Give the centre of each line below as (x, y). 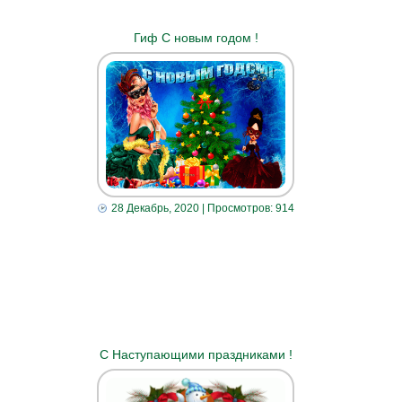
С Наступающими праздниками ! (196, 354)
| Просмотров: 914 (246, 209)
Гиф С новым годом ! (196, 37)
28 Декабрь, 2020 (155, 209)
